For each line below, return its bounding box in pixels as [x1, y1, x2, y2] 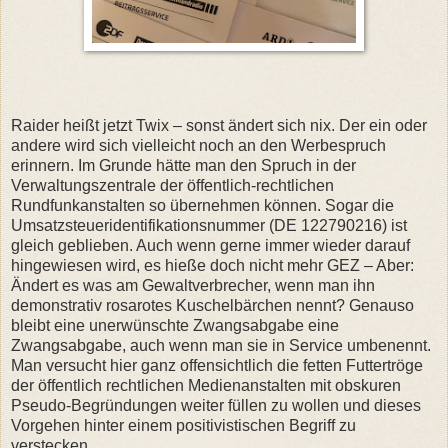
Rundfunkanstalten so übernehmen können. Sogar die [11, 196, 394, 214]
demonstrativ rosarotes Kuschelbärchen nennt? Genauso [11, 296, 414, 314]
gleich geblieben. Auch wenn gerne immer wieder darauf [11, 236, 410, 254]
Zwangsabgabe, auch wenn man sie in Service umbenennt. [11, 336, 431, 354]
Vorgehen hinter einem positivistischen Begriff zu [11, 416, 356, 434]
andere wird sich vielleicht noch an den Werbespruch [11, 136, 386, 154]
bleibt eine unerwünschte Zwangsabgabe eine [11, 316, 339, 334]
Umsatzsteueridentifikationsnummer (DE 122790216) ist [11, 216, 407, 234]
